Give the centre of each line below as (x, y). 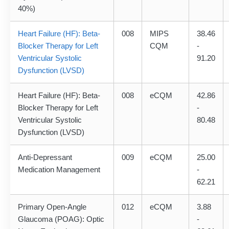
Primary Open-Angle (52, 207)
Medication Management (59, 170)
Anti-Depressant (45, 157)
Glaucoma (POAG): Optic (61, 219)
